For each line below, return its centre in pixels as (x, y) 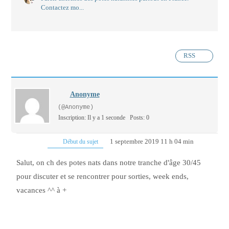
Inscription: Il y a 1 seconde (92, 118)
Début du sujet (79, 142)
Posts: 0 (140, 118)
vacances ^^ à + (41, 190)
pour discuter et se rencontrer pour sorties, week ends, (102, 177)
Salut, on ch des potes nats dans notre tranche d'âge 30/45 (109, 163)
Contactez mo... (62, 8)
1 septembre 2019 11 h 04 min (152, 142)
